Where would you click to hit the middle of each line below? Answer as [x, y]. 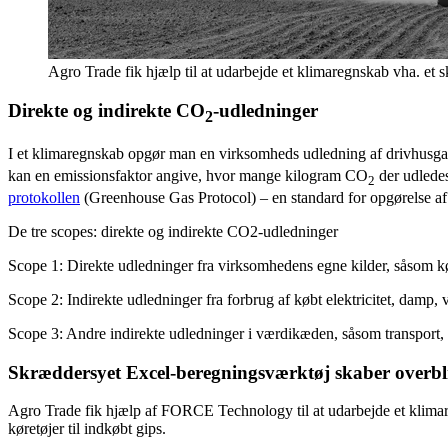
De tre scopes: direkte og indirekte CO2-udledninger [173, 232]
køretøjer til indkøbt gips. [87, 429]
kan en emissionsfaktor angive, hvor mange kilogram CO [188, 175]
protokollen [44, 198]
